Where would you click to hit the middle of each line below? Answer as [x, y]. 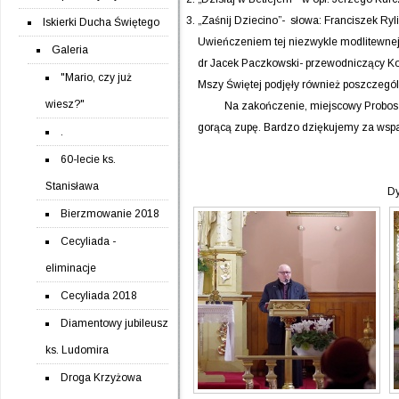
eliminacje [71, 268]
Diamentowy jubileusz [114, 323]
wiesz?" [65, 104]
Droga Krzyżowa [101, 378]
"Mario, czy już [96, 77]
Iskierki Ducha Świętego [101, 22]
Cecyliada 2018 [99, 296]
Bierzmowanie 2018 [110, 214]
